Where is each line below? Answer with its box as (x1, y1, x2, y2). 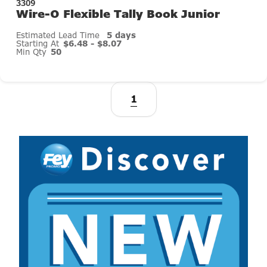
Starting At (16, 38, 63, 49)
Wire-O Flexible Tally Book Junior (16, 7, 221, 21)
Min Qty (16, 46, 50, 57)
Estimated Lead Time (16, 29, 103, 41)
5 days (106, 29, 136, 41)
